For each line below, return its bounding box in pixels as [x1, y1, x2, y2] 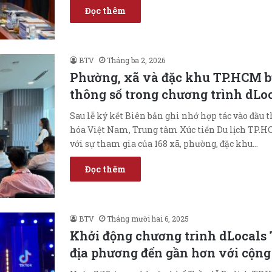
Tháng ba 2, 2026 [107, 55, 165, 65]
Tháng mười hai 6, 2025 [107, 213, 189, 223]
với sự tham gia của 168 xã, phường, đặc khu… [70, 137, 258, 149]
